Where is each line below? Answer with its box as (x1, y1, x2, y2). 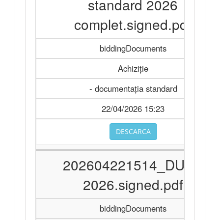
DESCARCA (116, 127, 151, 136)
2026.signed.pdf (82, 174, 183, 194)
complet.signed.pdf (74, 14, 192, 34)
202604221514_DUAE (63, 155, 203, 174)
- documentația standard (89, 82, 177, 94)
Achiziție (118, 62, 148, 74)
